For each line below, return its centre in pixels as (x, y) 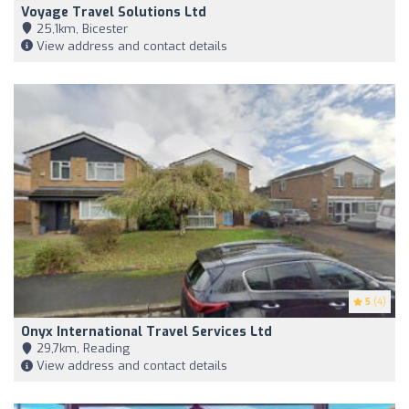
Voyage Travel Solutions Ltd (114, 12)
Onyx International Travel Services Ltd (147, 332)
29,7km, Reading (81, 349)
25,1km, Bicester (80, 28)
